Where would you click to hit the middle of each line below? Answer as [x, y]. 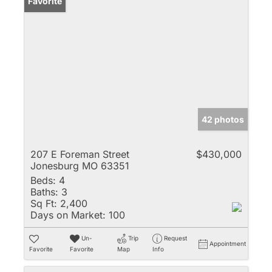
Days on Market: [68, 215]
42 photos [223, 120]
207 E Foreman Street [80, 155]
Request [175, 238]
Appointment [228, 244]
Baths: [44, 192]
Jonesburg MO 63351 [80, 166]
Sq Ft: [44, 204]
